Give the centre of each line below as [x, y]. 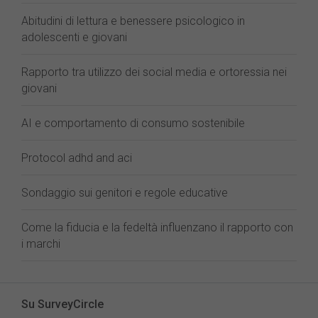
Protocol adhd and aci [77, 158]
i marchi [41, 244]
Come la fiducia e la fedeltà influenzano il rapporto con [157, 227]
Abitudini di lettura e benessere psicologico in [133, 21]
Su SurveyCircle [62, 304]
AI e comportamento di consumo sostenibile [133, 123]
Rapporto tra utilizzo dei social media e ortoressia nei [154, 72]
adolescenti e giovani [74, 37]
